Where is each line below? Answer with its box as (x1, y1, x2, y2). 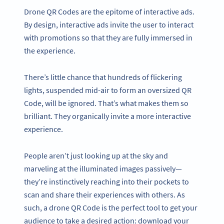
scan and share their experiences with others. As (24, 189, 185, 199)
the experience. (24, 45, 77, 56)
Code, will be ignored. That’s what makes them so (24, 97, 188, 108)
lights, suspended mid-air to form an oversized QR (24, 84, 191, 95)
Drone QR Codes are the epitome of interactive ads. (24, 6, 194, 17)
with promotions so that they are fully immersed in (24, 32, 192, 43)
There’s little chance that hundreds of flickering (24, 71, 182, 82)
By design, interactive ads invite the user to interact (24, 19, 193, 30)
